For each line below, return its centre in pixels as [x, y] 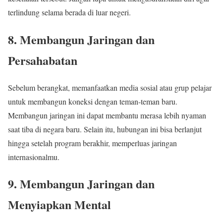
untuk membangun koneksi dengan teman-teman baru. [93, 101]
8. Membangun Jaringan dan [81, 39]
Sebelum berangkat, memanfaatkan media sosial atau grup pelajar [110, 87]
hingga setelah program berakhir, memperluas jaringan [92, 143]
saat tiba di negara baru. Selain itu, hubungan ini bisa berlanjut [105, 129]
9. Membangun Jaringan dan [81, 184]
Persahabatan [43, 60]
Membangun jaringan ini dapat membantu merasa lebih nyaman [107, 115]
